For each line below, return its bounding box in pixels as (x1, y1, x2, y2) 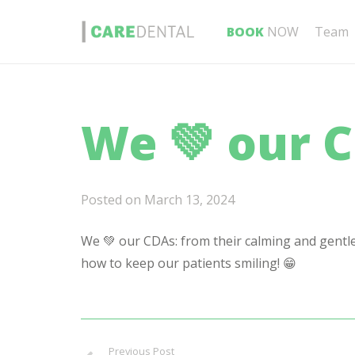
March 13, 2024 (144, 191, 235, 208)
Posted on (81, 191, 144, 208)
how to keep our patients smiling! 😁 (81, 254, 296, 272)
